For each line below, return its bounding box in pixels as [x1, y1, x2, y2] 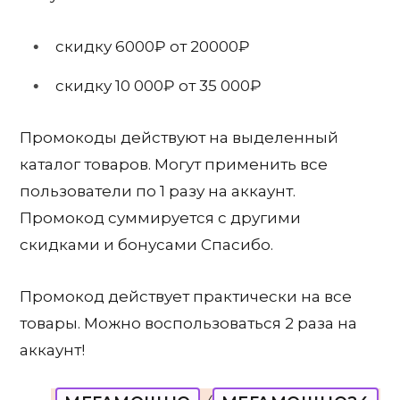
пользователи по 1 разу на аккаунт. [20, 181, 296, 200]
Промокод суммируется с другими [20, 208, 301, 227]
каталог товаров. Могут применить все [20, 154, 328, 173]
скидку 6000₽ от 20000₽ [55, 37, 250, 56]
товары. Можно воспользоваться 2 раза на [20, 313, 357, 332]
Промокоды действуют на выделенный [20, 128, 338, 146]
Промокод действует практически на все [20, 287, 352, 305]
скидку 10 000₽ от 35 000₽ [55, 76, 262, 95]
